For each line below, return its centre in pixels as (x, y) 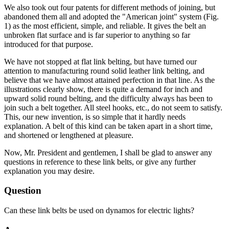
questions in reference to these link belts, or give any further (100, 162)
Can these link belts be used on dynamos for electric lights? (99, 210)
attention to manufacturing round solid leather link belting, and (104, 71)
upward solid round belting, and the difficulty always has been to (108, 98)
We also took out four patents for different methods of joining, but (110, 7)
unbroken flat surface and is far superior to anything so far (97, 35)
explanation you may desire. (49, 171)
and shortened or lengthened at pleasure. (69, 135)
